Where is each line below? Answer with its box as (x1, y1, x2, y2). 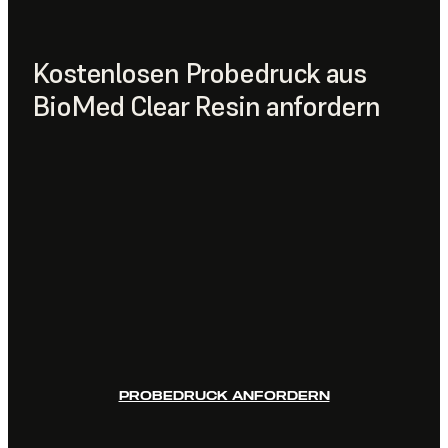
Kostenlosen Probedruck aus (32, 55, 366, 91)
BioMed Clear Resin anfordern (32, 88, 380, 124)
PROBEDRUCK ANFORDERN (118, 387, 330, 403)
